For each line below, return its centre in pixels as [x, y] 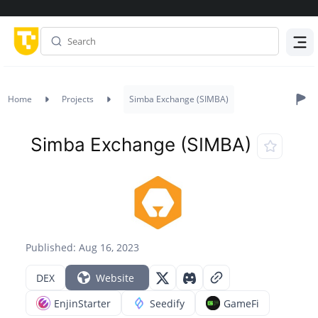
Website [115, 278]
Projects [78, 99]
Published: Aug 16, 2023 [83, 247]
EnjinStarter [83, 303]
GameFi [242, 303]
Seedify [168, 303]
